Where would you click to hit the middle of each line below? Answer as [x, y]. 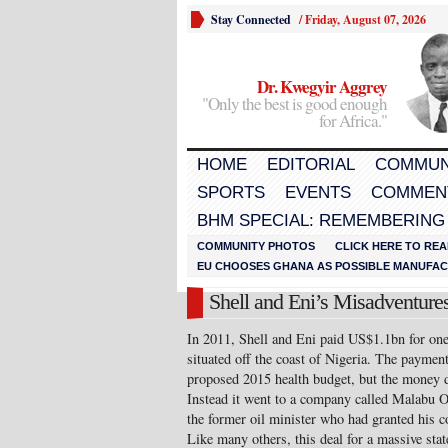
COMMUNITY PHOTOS [256, 246]
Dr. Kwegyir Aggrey [322, 86]
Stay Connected [251, 19]
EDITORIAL [311, 164]
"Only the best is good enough [294, 103]
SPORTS [231, 192]
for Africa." [353, 120]
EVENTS [318, 192]
